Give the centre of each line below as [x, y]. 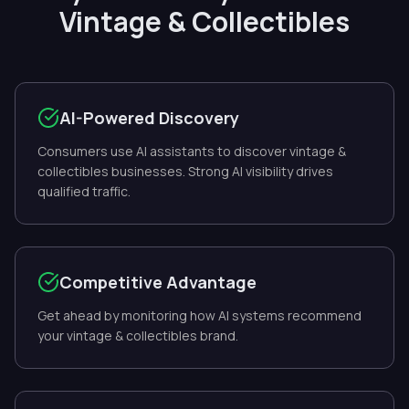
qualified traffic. [84, 191]
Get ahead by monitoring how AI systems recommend [199, 315]
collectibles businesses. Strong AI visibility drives [185, 171]
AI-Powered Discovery [149, 118]
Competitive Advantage [158, 282]
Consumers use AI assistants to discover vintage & [192, 151]
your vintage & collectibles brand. [138, 336]
